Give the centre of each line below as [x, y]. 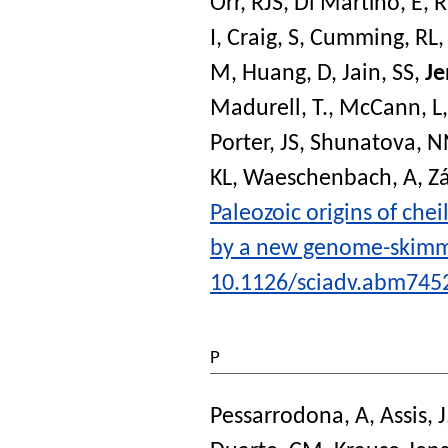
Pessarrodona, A [289, 416]
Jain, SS [378, 73]
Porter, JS [254, 143]
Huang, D [286, 73]
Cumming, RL [374, 38]
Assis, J [413, 416]
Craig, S [263, 38]
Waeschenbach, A [330, 178]
